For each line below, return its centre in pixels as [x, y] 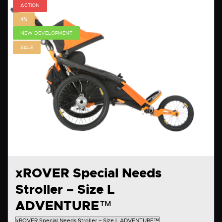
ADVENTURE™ [64, 206]
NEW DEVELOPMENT [46, 33]
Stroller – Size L [65, 190]
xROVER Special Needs [88, 173]
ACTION [30, 5]
